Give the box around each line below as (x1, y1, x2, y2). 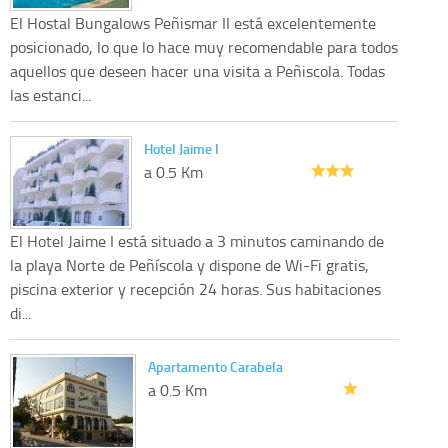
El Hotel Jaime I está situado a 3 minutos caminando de (10, 229, 384, 252)
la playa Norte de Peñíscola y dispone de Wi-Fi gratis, (10, 253, 369, 276)
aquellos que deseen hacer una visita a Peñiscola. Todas (10, 59, 385, 82)
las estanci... (10, 83, 91, 106)
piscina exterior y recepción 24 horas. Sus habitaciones (10, 277, 381, 300)
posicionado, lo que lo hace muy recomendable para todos (10, 35, 398, 58)
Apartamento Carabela (148, 356, 283, 376)
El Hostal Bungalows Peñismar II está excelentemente (10, 11, 376, 34)
